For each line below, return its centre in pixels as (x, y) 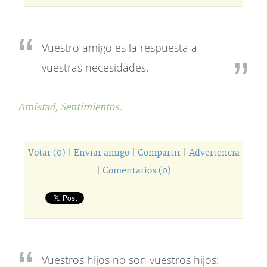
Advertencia (214, 153)
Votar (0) (46, 153)
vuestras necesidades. (95, 67)
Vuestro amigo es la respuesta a (119, 48)
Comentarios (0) (136, 171)
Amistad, (39, 108)
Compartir (159, 153)
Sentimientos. (91, 108)
